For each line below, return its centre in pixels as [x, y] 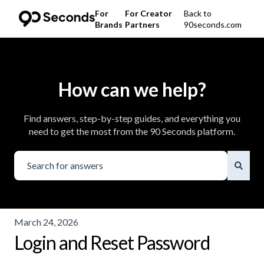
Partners [142, 24]
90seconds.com [212, 24]
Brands [108, 24]
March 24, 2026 [46, 222]
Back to [197, 13]
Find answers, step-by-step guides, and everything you [132, 118]
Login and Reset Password [112, 242]
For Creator [148, 13]
